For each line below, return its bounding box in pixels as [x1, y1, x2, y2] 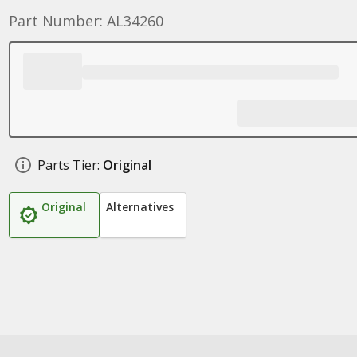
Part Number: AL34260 [8, 11, 163, 30]
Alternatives [105, 199, 174, 214]
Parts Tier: [37, 156, 100, 174]
